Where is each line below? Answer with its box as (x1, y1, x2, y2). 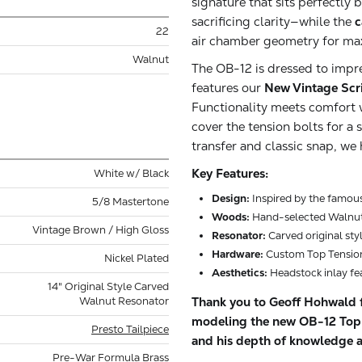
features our (192, 79, 264, 95)
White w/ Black (94, 166, 169, 180)
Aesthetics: (212, 265, 267, 280)
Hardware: (212, 246, 263, 261)
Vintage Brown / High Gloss (32, 222, 169, 237)
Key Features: (192, 165, 268, 181)
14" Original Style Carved (48, 279, 169, 293)
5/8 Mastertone (92, 194, 169, 208)
